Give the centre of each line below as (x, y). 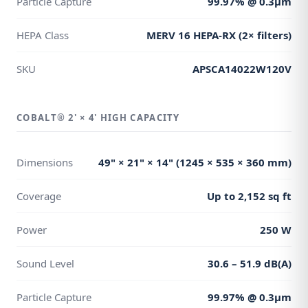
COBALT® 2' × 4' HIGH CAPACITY (98, 118)
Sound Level (45, 263)
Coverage (39, 196)
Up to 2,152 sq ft (249, 196)
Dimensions (45, 162)
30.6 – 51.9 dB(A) (250, 263)
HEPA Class (43, 35)
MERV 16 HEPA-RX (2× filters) (219, 35)
